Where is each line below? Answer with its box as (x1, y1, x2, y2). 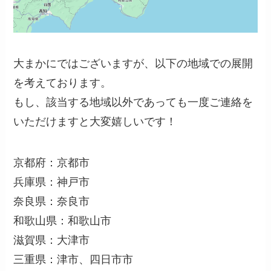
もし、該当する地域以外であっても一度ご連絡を (13, 96, 253, 109)
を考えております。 (13, 77, 112, 90)
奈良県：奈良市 (13, 195, 90, 208)
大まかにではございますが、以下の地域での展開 (13, 57, 253, 70)
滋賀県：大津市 (13, 234, 90, 247)
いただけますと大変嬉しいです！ (13, 116, 177, 128)
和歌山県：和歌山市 (13, 215, 112, 227)
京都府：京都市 (13, 157, 90, 169)
